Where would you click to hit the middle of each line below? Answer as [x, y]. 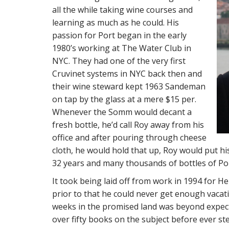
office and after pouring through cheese [129, 138]
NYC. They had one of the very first [119, 61]
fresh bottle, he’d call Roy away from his [128, 125]
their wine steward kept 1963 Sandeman [129, 86]
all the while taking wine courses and [122, 10]
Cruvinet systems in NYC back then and [127, 74]
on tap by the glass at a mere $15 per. [124, 99]
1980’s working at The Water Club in [122, 48]
